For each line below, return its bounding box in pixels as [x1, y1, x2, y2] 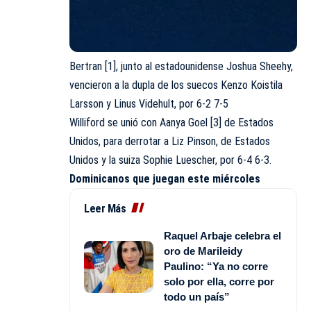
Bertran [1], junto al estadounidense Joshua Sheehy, [69, 60, 293, 74]
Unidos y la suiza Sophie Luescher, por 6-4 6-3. [69, 153, 271, 167]
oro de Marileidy [164, 245, 242, 258]
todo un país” [164, 291, 230, 303]
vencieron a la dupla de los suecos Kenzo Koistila [69, 78, 283, 92]
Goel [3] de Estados [185, 116, 274, 130]
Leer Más [84, 202, 126, 216]
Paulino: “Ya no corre [164, 260, 268, 273]
